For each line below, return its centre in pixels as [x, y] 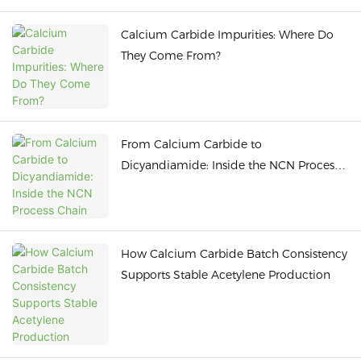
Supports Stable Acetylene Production [226, 274]
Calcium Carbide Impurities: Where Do [227, 34]
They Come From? [171, 55]
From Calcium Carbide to [191, 144]
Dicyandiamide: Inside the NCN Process [230, 165]
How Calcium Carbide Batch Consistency [234, 253]
